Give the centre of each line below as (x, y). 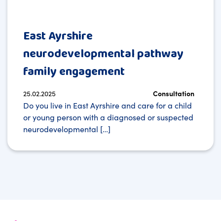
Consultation (173, 93)
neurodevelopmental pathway (103, 54)
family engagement (74, 72)
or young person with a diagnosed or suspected (108, 117)
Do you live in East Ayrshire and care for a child (108, 105)
